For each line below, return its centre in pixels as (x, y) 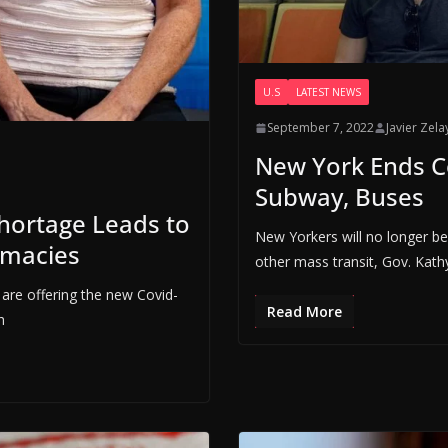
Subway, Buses (339, 197)
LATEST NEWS (328, 92)
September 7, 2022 (320, 128)
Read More (304, 312)
